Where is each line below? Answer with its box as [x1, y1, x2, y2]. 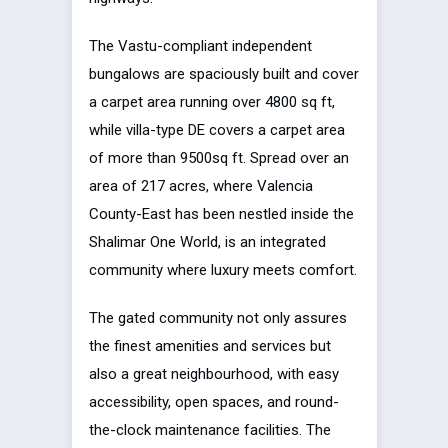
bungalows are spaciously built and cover [89, 64, 359, 83]
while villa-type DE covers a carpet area [89, 120, 345, 139]
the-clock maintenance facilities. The [89, 420, 331, 439]
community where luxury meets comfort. [89, 260, 357, 279]
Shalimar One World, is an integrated [89, 232, 326, 251]
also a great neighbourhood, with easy [89, 364, 339, 383]
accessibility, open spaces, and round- [89, 392, 339, 411]
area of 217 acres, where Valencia [89, 176, 313, 195]
